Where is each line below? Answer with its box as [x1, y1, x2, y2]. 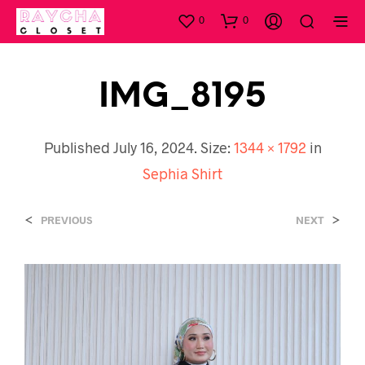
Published [43, 138, 113, 156]
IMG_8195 [99, 79, 266, 115]
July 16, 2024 [112, 138, 194, 156]
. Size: [193, 138, 234, 156]
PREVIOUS [41, 213, 92, 226]
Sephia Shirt [143, 164, 222, 182]
